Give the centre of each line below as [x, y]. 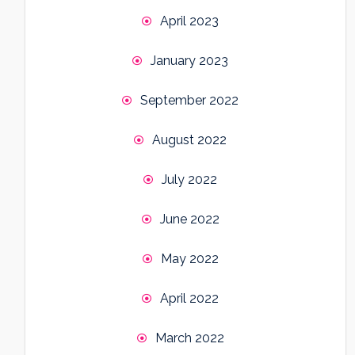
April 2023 [189, 21]
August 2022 [189, 140]
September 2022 [189, 101]
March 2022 [189, 338]
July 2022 [189, 180]
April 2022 [189, 299]
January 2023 [189, 61]
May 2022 [189, 259]
